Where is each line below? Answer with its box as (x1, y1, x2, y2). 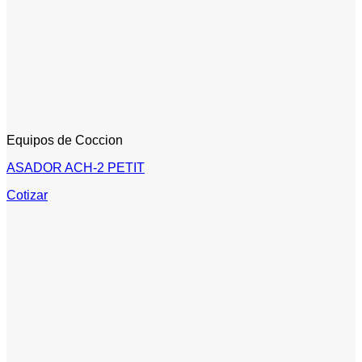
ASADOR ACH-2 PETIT (6, 160, 145, 175)
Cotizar (6, 187, 48, 202)
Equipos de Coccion (6, 133, 123, 147)
